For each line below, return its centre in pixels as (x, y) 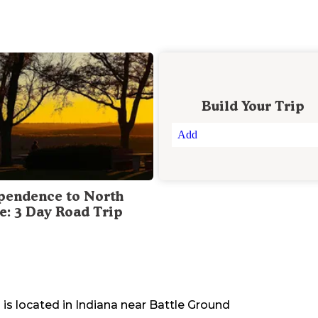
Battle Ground (190, 305)
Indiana (97, 305)
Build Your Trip (253, 106)
